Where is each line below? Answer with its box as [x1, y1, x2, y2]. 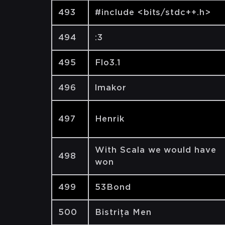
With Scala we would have [95, 145, 217, 155]
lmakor [95, 83, 127, 92]
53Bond [95, 182, 131, 192]
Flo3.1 [95, 58, 121, 67]
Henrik [95, 114, 125, 124]
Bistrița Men [95, 207, 152, 217]
